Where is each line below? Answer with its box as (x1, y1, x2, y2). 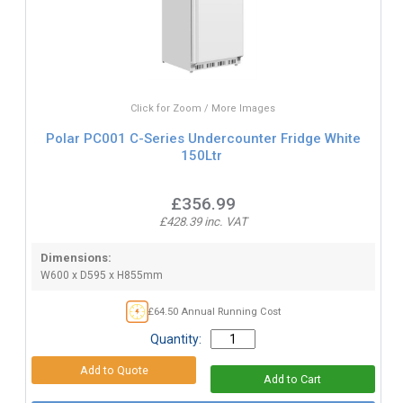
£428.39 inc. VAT (158, 214, 247, 228)
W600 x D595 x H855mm (40, 268, 163, 282)
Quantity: (150, 332, 202, 347)
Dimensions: (40, 250, 112, 264)
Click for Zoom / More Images (130, 102, 276, 114)
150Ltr (180, 148, 222, 165)
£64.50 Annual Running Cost (148, 305, 281, 318)
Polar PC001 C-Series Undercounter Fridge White (45, 130, 361, 148)
